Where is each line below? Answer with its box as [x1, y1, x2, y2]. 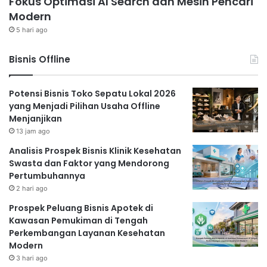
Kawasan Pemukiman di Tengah [9, 215, 148, 227]
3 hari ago [16, 254, 48, 263]
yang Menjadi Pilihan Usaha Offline [9, 100, 160, 113]
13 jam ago [16, 127, 50, 136]
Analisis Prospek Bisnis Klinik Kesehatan [9, 145, 181, 157]
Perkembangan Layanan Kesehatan [9, 227, 165, 240]
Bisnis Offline [9, 53, 70, 66]
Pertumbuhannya [9, 170, 85, 182]
